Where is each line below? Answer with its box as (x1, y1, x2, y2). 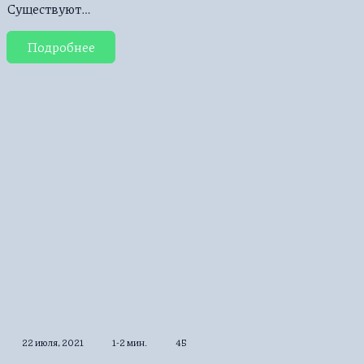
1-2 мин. (112, 336, 147, 350)
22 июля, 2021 (22, 336, 84, 350)
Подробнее (27, 37, 95, 57)
